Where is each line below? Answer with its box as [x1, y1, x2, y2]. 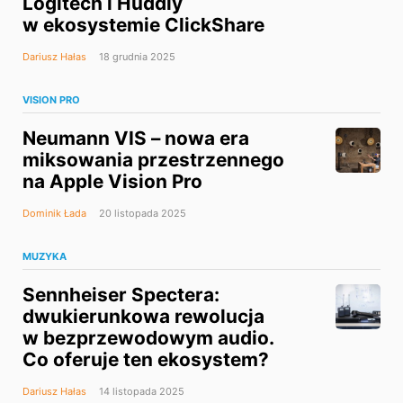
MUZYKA [22, 250, 67, 264]
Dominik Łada [22, 207, 86, 220]
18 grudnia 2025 [96, 50, 175, 64]
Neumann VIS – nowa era [22, 127, 249, 150]
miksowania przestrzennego [22, 148, 284, 172]
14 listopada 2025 [96, 385, 184, 399]
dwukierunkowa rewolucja [22, 305, 264, 328]
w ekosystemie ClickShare [22, 13, 264, 37]
